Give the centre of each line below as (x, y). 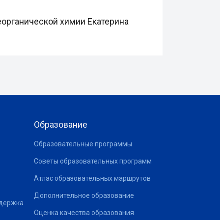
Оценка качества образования (84, 213)
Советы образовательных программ (93, 161)
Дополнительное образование (84, 195)
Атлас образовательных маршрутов (92, 178)
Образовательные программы (83, 144)
